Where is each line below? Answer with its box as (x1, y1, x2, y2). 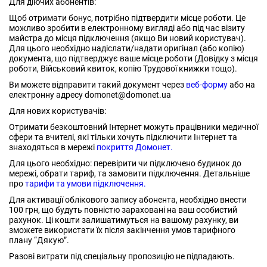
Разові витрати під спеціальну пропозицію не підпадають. (9, 252, 237, 261)
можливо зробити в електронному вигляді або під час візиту (9, 23, 245, 33)
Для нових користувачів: (9, 106, 108, 116)
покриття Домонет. (97, 142, 173, 152)
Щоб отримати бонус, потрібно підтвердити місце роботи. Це (9, 13, 246, 23)
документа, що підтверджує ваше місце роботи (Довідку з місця (9, 54, 258, 63)
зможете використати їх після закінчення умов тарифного (9, 225, 235, 235)
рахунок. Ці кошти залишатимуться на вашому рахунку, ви (9, 215, 238, 225)
